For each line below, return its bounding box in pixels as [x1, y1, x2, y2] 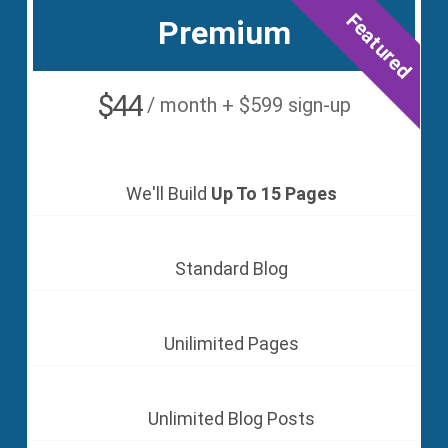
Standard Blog [175, 257, 288, 279]
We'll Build [126, 182, 211, 204]
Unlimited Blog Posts [148, 407, 315, 429]
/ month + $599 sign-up [147, 92, 351, 117]
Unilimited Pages [164, 332, 299, 354]
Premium [157, 13, 291, 52]
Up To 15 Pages [211, 182, 337, 204]
